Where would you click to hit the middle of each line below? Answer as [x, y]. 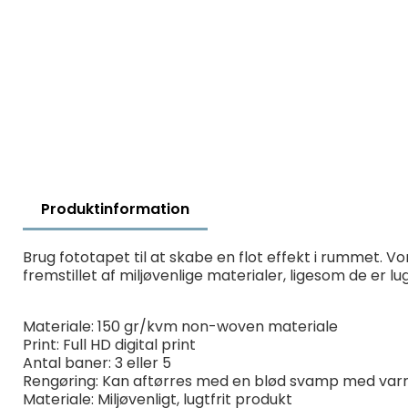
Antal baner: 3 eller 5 [97, 363]
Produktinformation [115, 209]
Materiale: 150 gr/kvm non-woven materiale [180, 326]
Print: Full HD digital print [109, 345]
